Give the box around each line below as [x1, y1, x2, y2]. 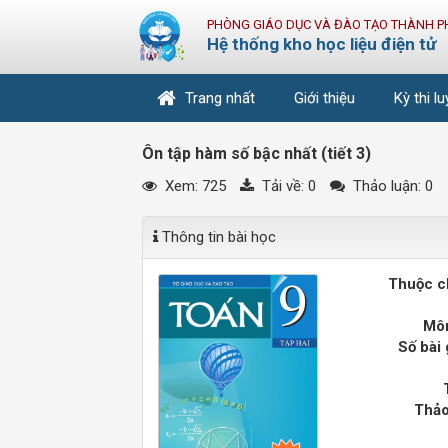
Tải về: [258, 177, 308, 195]
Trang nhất [185, 88, 255, 107]
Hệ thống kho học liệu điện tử [207, 34, 436, 54]
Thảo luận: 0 [349, 177, 433, 195]
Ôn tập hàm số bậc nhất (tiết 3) [142, 144, 371, 163]
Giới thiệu [294, 88, 355, 107]
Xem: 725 [161, 177, 226, 195]
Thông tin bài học [158, 228, 276, 246]
